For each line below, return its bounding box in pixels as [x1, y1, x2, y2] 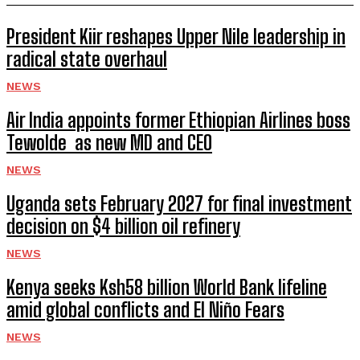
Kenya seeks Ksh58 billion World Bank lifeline [6, 276, 327, 299]
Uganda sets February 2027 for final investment [6, 192, 352, 215]
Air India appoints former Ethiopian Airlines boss [6, 108, 350, 132]
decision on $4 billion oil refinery [6, 215, 240, 238]
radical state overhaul [6, 47, 167, 71]
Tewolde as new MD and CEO [6, 131, 212, 154]
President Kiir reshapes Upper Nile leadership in [6, 25, 346, 48]
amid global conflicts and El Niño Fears [6, 298, 284, 321]
